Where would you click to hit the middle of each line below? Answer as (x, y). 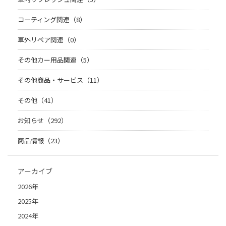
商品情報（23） (41, 140)
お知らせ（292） (43, 120)
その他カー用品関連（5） (55, 60)
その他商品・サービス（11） (61, 80)
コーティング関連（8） (52, 19)
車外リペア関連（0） (49, 39)
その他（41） (38, 100)
